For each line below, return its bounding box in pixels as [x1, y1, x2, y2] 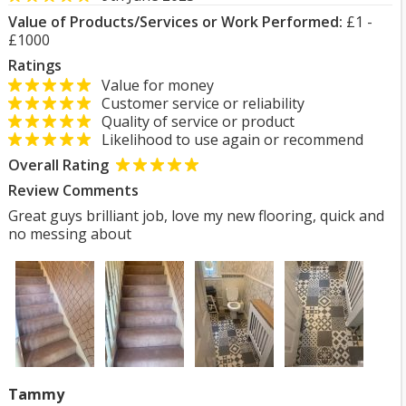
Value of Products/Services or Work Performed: [8, 12, 343, 32]
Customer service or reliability [91, 93, 304, 113]
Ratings [8, 55, 62, 75]
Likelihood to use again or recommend [91, 130, 363, 150]
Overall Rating [8, 155, 109, 175]
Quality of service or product [91, 111, 295, 131]
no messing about [8, 224, 131, 244]
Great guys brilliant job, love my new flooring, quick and [8, 206, 384, 226]
